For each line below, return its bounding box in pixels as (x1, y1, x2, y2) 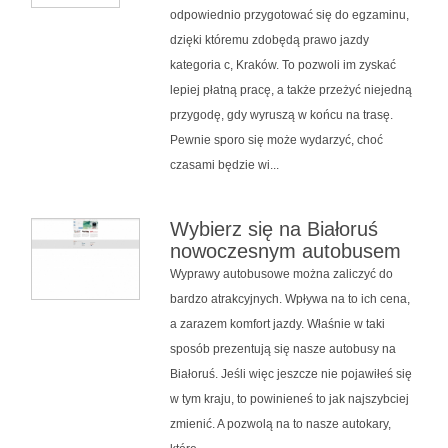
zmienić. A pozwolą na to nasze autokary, (169, 416, 391, 431)
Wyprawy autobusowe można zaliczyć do (169, 266, 393, 281)
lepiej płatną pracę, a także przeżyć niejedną (169, 82, 412, 97)
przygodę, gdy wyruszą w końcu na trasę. (169, 107, 393, 122)
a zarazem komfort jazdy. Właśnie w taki (169, 316, 385, 331)
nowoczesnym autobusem (169, 239, 401, 262)
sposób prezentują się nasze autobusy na (169, 341, 396, 356)
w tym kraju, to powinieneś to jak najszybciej (169, 391, 409, 406)
